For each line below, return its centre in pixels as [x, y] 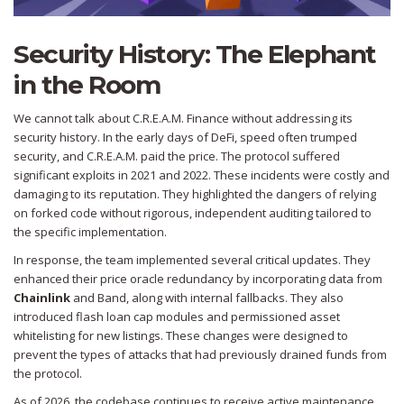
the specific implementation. [90, 232]
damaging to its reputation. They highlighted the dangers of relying [195, 194]
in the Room [87, 85]
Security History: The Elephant [195, 55]
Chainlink [42, 298]
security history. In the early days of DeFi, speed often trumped [185, 138]
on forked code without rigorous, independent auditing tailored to [193, 213]
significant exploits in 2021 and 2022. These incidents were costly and [202, 175]
